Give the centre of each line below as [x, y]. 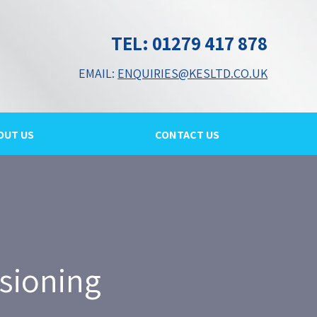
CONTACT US [188, 135]
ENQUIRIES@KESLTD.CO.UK [193, 73]
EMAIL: [98, 73]
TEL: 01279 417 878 [190, 43]
